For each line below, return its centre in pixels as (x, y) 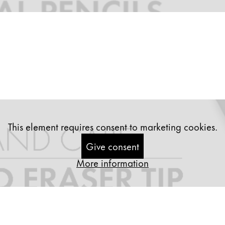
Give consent (113, 146)
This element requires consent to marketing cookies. (113, 126)
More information (113, 162)
